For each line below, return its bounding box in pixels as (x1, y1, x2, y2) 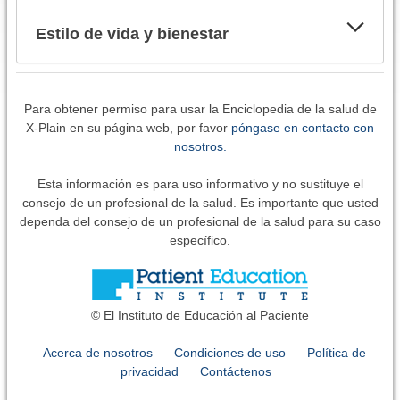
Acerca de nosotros (43, 345, 153, 360)
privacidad (120, 363, 179, 379)
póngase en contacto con (231, 120, 374, 135)
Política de (307, 345, 366, 360)
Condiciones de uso (174, 345, 286, 360)
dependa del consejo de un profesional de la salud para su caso (19, 213, 381, 229)
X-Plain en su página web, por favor (26, 120, 231, 135)
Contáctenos (199, 363, 271, 379)
